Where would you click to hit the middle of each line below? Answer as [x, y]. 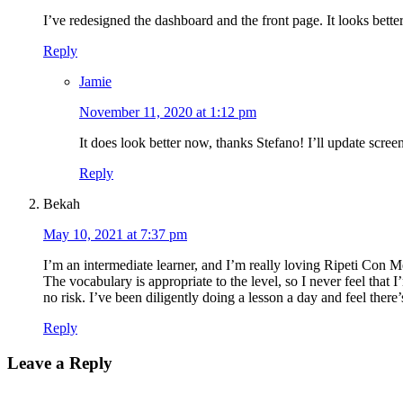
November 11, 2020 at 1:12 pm [168, 112]
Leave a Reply [60, 363]
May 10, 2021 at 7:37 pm [115, 235]
